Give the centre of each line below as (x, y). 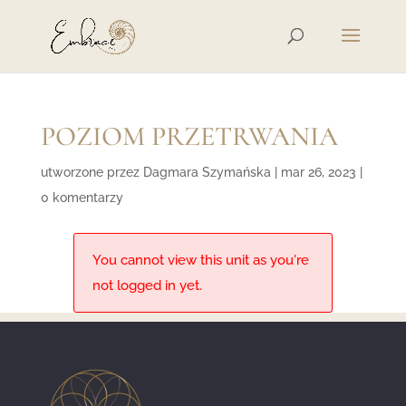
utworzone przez (92, 172)
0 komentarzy (82, 198)
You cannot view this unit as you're (200, 260)
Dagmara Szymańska (207, 172)
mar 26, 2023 (318, 172)
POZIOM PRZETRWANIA (189, 136)
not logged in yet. (147, 285)
